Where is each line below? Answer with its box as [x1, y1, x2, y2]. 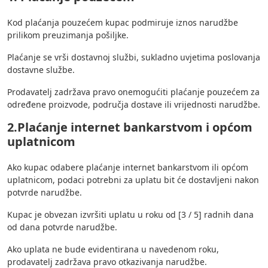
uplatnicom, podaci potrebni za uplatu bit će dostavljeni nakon [7, 173, 259, 185]
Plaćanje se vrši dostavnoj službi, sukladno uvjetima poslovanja [7, 51, 260, 63]
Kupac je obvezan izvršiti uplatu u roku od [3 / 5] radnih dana [7, 208, 254, 220]
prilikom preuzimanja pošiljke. [7, 29, 129, 41]
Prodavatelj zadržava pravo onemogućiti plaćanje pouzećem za [7, 86, 260, 98]
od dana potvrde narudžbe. [7, 221, 117, 233]
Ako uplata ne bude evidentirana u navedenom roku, [7, 243, 219, 255]
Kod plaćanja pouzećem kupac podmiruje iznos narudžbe [7, 16, 238, 28]
